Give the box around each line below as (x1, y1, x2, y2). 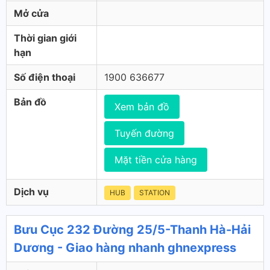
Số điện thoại (14, 71, 75, 83)
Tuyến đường (115, 127, 174, 139)
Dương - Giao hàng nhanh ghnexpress (14, 240, 236, 255)
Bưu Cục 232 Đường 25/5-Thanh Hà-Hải (14, 222, 251, 237)
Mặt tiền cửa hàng (115, 154, 197, 166)
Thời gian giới (14, 32, 77, 44)
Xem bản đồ (115, 101, 169, 113)
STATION (139, 188, 170, 197)
